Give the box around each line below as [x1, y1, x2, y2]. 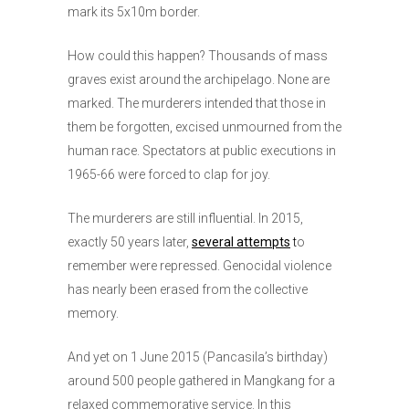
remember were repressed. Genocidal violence [68, 258, 331, 274]
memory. [68, 306, 119, 321]
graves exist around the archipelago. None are [68, 72, 330, 88]
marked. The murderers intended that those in [68, 96, 326, 111]
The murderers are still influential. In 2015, [68, 211, 303, 226]
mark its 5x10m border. [68, 5, 200, 20]
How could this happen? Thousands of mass [68, 48, 328, 64]
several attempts [192, 235, 290, 250]
